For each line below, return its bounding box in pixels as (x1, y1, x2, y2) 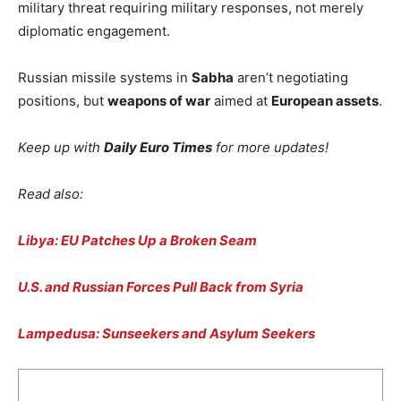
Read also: (18, 184, 83, 202)
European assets (271, 91, 379, 109)
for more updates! (212, 138, 328, 156)
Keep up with (18, 138, 104, 156)
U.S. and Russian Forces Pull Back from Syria (18, 277, 303, 295)
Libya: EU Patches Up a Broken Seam (18, 231, 257, 249)
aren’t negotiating (234, 68, 348, 86)
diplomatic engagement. (18, 21, 174, 39)
